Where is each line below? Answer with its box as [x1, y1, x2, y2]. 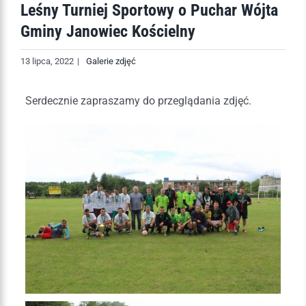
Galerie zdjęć [86, 55, 136, 66]
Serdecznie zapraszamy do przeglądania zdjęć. [25, 94, 252, 107]
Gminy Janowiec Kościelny [20, 21, 195, 41]
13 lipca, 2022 [20, 55, 74, 66]
